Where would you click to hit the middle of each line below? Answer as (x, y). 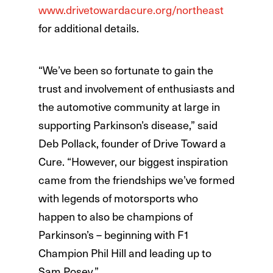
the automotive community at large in (129, 107)
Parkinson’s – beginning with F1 (114, 235)
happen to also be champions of (115, 216)
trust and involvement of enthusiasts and (136, 88)
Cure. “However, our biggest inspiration (133, 161)
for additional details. (88, 28)
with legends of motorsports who (118, 198)
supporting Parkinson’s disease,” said (128, 125)
